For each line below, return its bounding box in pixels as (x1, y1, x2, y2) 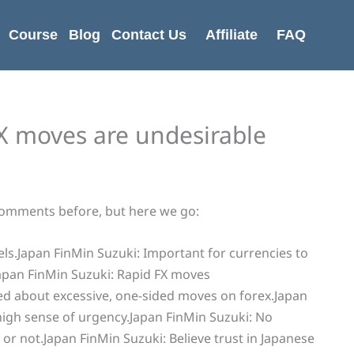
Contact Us (111, 27, 186, 43)
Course (8, 27, 58, 43)
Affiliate (205, 27, 258, 43)
